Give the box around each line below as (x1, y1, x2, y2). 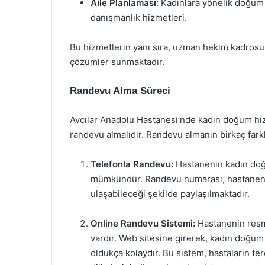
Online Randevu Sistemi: (91, 218, 195, 229)
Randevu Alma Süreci (70, 85, 170, 96)
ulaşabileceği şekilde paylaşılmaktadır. (91, 188, 250, 199)
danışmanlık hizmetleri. (91, 12, 187, 23)
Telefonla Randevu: (91, 159, 173, 170)
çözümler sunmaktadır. (70, 56, 164, 67)
